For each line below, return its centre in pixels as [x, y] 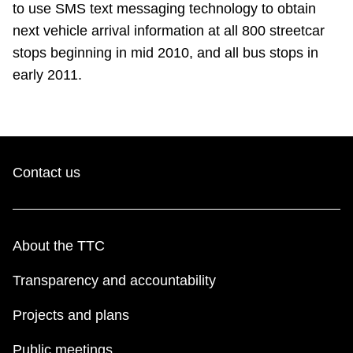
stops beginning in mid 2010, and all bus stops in [165, 53]
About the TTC [59, 246]
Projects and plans [71, 316]
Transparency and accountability [114, 281]
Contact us [46, 173]
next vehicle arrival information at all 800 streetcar [169, 31]
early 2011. [47, 75]
